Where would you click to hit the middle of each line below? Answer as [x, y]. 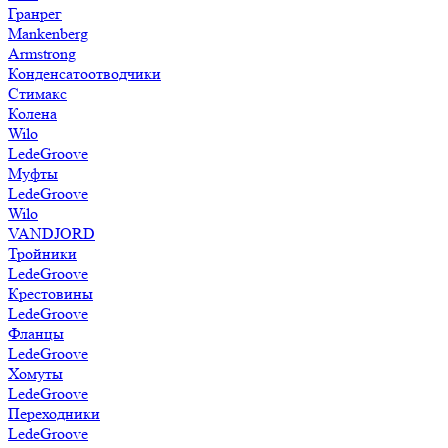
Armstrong [42, 53]
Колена [32, 113]
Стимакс [37, 93]
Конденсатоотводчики [84, 73]
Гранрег [35, 13]
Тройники [42, 253]
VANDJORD [51, 233]
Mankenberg [48, 33]
